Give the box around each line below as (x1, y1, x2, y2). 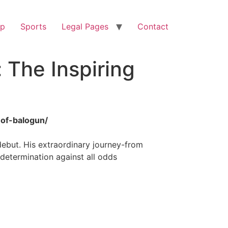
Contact (137, 21, 168, 32)
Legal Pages (62, 21, 108, 32)
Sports (20, 21, 46, 32)
